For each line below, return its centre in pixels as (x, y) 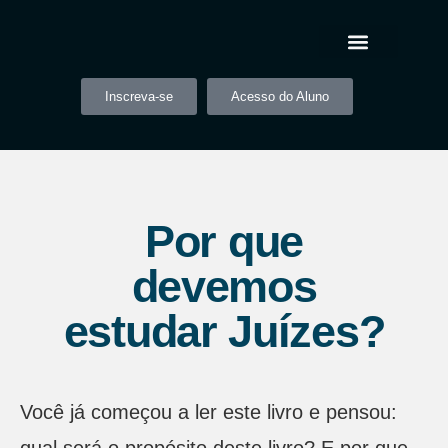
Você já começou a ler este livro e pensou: (208, 412)
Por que (224, 241)
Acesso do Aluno (279, 96)
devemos (224, 286)
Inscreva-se (138, 96)
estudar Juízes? (224, 331)
